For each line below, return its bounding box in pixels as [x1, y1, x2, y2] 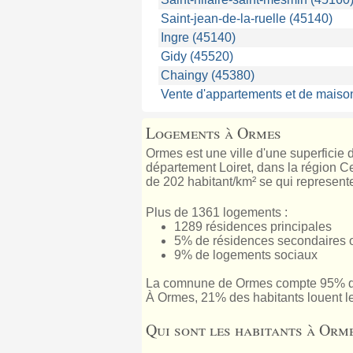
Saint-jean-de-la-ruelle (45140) [160, 12, 333, 25]
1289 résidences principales [173, 220, 332, 233]
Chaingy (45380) [160, 69, 255, 82]
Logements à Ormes [145, 122, 281, 143]
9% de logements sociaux [173, 248, 318, 262]
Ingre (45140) [160, 31, 236, 44]
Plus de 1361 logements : [145, 206, 288, 219]
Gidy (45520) [160, 50, 233, 63]
